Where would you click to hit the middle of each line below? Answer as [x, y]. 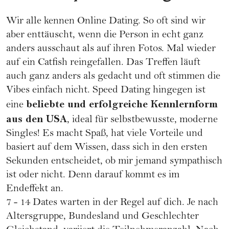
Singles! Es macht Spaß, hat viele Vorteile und [105, 134]
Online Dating [108, 21]
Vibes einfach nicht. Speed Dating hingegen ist [106, 90]
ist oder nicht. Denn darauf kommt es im [93, 175]
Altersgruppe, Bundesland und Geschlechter [102, 217]
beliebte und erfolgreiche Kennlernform [122, 104]
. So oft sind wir [172, 21]
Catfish [53, 63]
